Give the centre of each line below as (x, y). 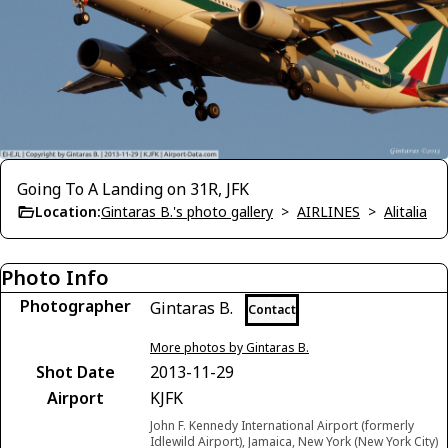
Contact (272, 309)
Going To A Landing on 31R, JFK (133, 188)
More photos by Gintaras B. (229, 347)
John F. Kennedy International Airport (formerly (282, 425)
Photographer (75, 305)
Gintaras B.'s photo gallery (187, 211)
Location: (68, 211)
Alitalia (405, 211)
